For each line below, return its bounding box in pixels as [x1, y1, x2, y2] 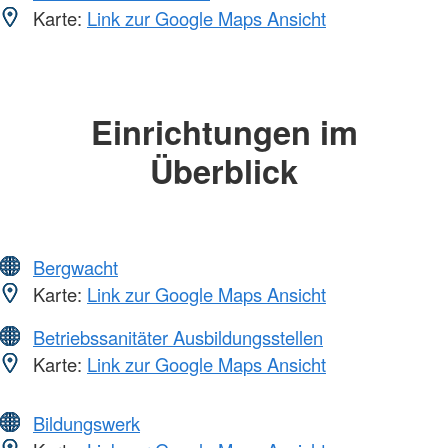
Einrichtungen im [90, 107, 358, 155]
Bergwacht [33, 254, 118, 281]
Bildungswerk [33, 410, 140, 437]
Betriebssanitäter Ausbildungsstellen [33, 324, 323, 351]
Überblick [150, 146, 298, 194]
